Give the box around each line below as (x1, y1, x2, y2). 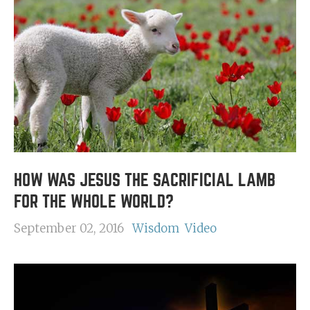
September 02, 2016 (14, 221, 124, 236)
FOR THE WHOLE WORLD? (14, 193, 174, 210)
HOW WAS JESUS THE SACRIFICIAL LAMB (14, 172, 275, 189)
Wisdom (132, 221, 179, 236)
